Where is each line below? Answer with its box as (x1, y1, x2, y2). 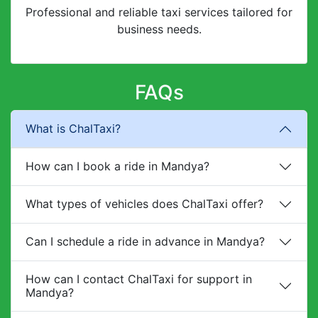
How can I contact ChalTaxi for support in (26, 271, 252, 286)
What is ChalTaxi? (26, 121, 121, 136)
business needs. (116, 21, 202, 36)
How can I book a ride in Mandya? (26, 159, 209, 174)
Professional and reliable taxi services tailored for (26, 4, 292, 19)
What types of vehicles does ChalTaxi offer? (26, 197, 263, 212)
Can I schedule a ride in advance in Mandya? (26, 234, 265, 249)
